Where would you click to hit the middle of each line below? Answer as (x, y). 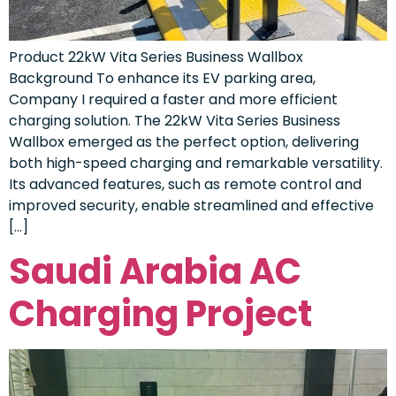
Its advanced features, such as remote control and (185, 184)
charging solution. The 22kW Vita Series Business (175, 120)
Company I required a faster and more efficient (173, 99)
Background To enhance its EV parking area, (162, 78)
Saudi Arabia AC (155, 272)
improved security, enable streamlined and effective (191, 205)
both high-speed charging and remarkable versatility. (196, 163)
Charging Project (160, 314)
